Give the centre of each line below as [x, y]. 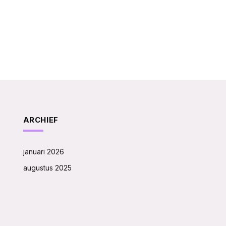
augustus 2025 [47, 168]
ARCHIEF [41, 120]
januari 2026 [43, 152]
